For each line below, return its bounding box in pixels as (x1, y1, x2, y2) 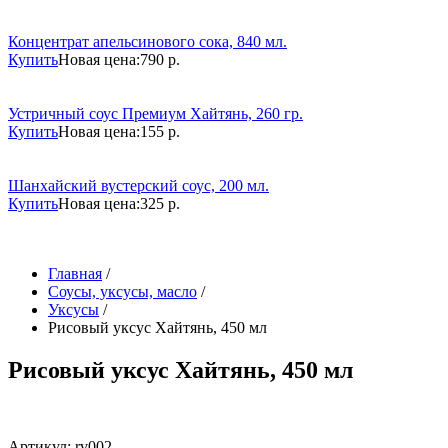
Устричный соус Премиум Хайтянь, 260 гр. (8, 105, 303, 122)
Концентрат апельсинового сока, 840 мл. (8, 33, 287, 50)
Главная (48, 265, 102, 282)
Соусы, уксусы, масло (48, 283, 197, 300)
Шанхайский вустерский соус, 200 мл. (8, 177, 269, 194)
